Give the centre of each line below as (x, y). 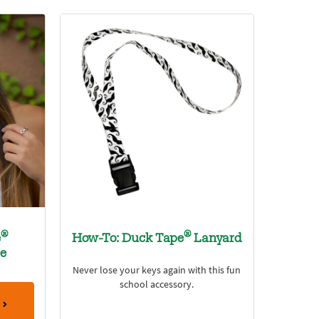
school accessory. (157, 284)
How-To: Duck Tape (127, 239)
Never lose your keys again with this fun (157, 270)
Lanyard (216, 239)
